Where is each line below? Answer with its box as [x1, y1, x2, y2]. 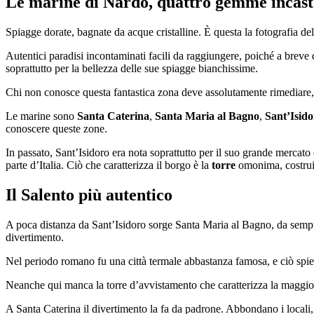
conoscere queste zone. [6, 123, 107, 135]
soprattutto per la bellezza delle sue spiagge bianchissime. [6, 62, 258, 75]
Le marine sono [6, 110, 77, 123]
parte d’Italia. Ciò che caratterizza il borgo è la [6, 159, 212, 172]
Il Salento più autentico [6, 186, 172, 205]
